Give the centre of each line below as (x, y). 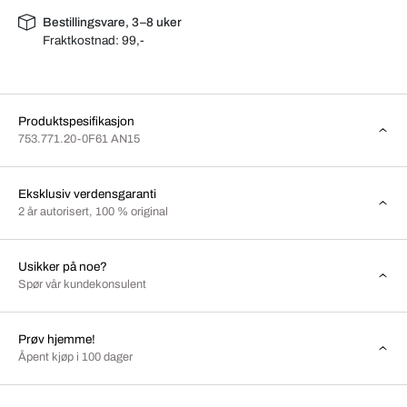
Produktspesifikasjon (76, 121)
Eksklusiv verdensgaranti (87, 194)
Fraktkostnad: (83, 40)
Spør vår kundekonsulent (82, 284)
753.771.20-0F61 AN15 (79, 139)
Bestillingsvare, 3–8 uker (113, 22)
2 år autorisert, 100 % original (93, 211)
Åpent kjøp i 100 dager (75, 357)
